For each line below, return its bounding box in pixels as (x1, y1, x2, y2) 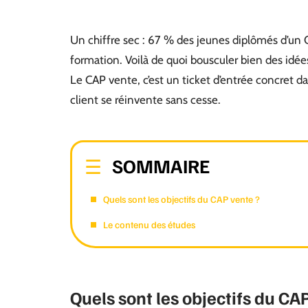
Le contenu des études (103, 219, 195, 230)
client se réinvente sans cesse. (70, 93, 221, 107)
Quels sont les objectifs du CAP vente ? (103, 193, 260, 205)
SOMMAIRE (112, 153, 210, 177)
